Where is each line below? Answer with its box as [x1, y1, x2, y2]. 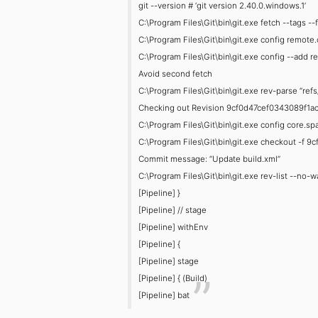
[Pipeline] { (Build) [138, 273, 208, 283]
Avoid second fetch [138, 68, 213, 79]
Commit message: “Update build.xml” [138, 153, 281, 164]
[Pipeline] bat [138, 290, 190, 300]
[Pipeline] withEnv [138, 221, 209, 232]
